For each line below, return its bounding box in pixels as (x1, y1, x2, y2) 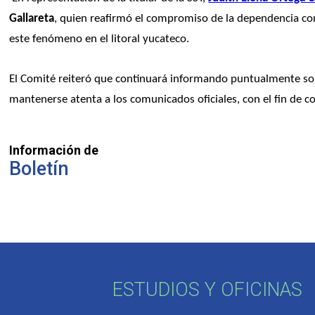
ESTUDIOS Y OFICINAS (112, 278, 302, 301)
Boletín (9, 157, 70, 180)
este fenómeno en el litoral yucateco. (9, 32, 190, 45)
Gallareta (9, 12, 55, 25)
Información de (9, 142, 99, 157)
